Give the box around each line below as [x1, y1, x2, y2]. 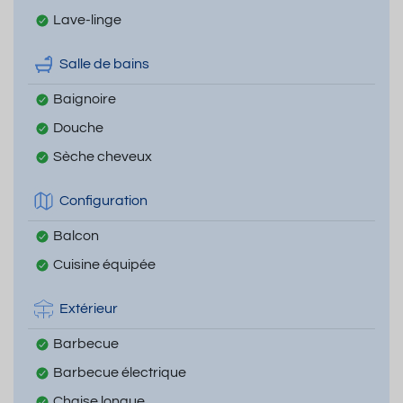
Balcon [53, 228, 99, 243]
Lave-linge [53, 12, 121, 27]
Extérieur [59, 301, 118, 317]
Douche [53, 120, 103, 135]
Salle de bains [59, 57, 149, 72]
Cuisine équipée [53, 256, 156, 272]
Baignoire [53, 91, 116, 106]
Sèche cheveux [53, 148, 152, 164]
